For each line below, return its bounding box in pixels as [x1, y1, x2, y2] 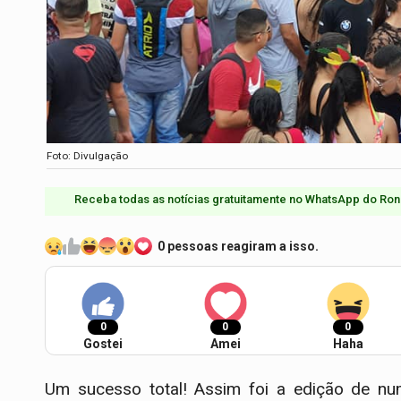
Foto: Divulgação [47, 149, 128, 163]
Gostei [83, 337, 123, 352]
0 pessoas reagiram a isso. [158, 239, 319, 254]
